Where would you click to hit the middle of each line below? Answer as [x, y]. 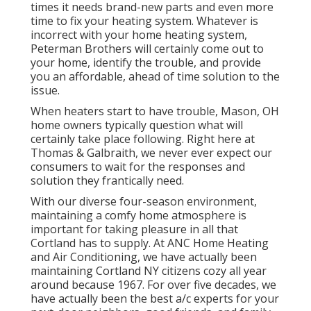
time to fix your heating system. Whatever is [144, 20]
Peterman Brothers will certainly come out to [147, 48]
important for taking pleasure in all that [134, 229]
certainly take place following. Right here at [143, 138]
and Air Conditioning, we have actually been [144, 257]
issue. [45, 90]
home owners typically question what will [137, 125]
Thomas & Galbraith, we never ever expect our [151, 152]
